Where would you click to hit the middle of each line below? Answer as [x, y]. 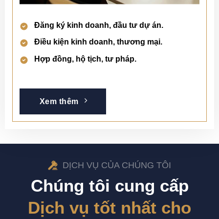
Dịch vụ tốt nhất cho [109, 207]
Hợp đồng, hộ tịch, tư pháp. [85, 59]
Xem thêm [59, 101]
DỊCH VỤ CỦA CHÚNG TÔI [117, 165]
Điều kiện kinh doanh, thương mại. [98, 42]
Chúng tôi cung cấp [109, 185]
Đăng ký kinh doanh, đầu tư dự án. [99, 25]
